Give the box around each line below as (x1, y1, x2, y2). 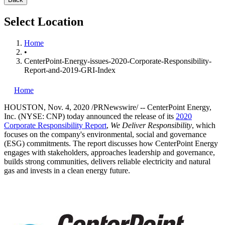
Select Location (4, 15, 83, 28)
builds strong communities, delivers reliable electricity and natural (4, 157, 210, 166)
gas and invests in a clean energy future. (4, 166, 130, 175)
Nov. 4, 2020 (48, 102, 89, 111)
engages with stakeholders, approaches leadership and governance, (4, 148, 215, 157)
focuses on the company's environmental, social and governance (4, 130, 206, 139)
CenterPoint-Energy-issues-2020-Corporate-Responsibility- (24, 56, 211, 65)
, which (192, 121, 215, 130)
